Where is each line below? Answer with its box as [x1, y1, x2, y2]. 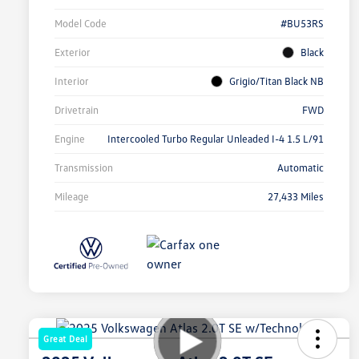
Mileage [54, 190, 89, 204]
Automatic [277, 161, 324, 175]
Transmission [54, 161, 113, 175]
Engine [54, 132, 85, 146]
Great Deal [43, 333, 87, 345]
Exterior [54, 46, 91, 59]
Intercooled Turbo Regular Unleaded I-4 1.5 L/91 [107, 132, 324, 146]
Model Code [54, 17, 107, 30]
